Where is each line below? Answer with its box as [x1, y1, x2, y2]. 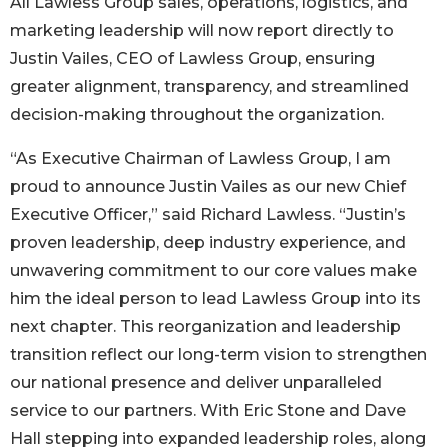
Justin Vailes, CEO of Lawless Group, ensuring [10, 49, 375, 69]
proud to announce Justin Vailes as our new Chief [10, 177, 406, 197]
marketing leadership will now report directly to [10, 21, 394, 41]
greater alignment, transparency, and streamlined [10, 77, 409, 97]
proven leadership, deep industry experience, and [10, 233, 406, 253]
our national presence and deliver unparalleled [10, 373, 382, 393]
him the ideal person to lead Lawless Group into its [10, 289, 421, 309]
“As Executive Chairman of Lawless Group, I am [10, 149, 391, 169]
